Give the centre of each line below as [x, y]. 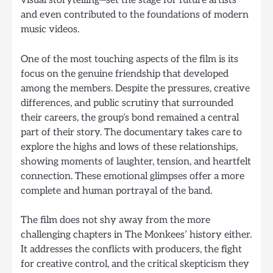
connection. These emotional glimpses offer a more [133, 176]
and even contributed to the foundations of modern [135, 15]
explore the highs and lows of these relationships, [129, 147]
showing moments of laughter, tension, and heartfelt [136, 161]
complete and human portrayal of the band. [116, 190]
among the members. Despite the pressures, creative [135, 88]
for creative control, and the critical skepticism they [135, 264]
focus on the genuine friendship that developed [125, 73]
